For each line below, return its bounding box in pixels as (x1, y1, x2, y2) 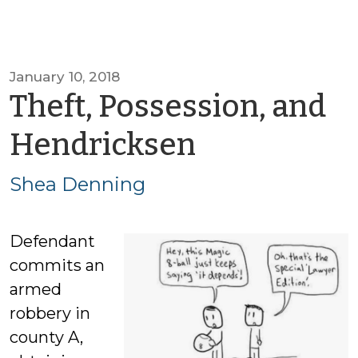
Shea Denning (10, 173, 145, 196)
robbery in (10, 304, 90, 323)
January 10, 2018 (10, 69, 120, 85)
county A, (10, 328, 83, 347)
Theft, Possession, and (10, 88, 326, 125)
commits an (10, 256, 105, 275)
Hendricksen (10, 126, 196, 163)
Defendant (10, 232, 95, 251)
